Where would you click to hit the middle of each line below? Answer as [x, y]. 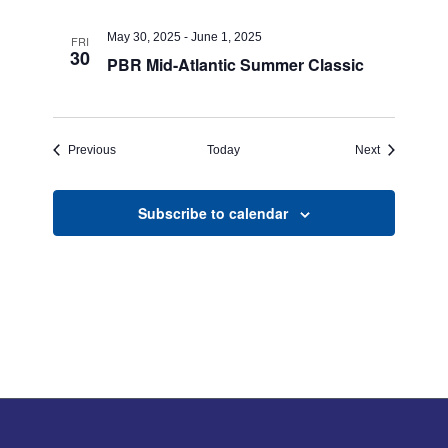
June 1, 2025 [227, 37]
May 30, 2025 [144, 37]
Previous [92, 150]
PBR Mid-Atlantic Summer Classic [236, 64]
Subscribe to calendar [212, 213]
